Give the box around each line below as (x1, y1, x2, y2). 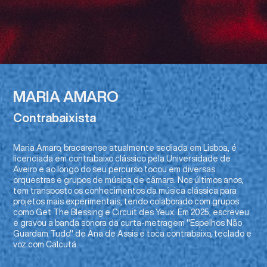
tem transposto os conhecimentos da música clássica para (13, 187, 237, 195)
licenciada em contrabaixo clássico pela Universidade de (13, 154, 231, 163)
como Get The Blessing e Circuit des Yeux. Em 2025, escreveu (13, 208, 250, 217)
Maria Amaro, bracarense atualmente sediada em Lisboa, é (13, 144, 237, 153)
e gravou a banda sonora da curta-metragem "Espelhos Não (13, 219, 243, 228)
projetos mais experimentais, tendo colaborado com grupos (13, 197, 240, 206)
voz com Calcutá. (13, 240, 79, 249)
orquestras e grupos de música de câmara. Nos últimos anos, (13, 176, 244, 185)
